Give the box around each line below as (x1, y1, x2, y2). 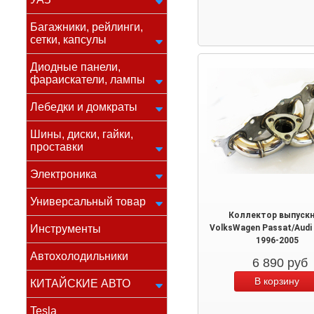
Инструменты (30, 223, 101, 235)
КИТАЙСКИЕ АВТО (30, 278, 130, 289)
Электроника (30, 168, 97, 180)
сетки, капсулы (30, 34, 107, 46)
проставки (30, 141, 83, 153)
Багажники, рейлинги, (30, 21, 143, 33)
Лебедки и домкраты (30, 101, 137, 113)
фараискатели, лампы (30, 74, 145, 86)
